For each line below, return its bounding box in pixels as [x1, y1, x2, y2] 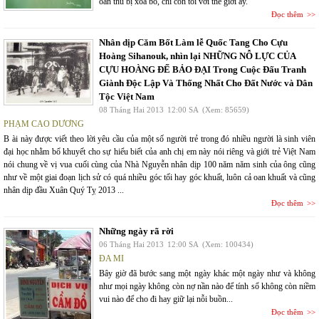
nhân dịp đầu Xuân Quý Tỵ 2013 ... [4, 185, 124, 195]
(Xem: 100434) [202, 240, 253, 249]
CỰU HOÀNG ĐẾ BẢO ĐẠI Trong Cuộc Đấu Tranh [99, 64, 306, 75]
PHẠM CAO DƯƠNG [4, 119, 84, 129]
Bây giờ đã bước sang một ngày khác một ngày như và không [99, 268, 315, 278]
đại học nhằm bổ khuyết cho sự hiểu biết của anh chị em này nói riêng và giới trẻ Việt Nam [4, 147, 315, 157]
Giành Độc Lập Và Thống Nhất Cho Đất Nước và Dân [99, 78, 313, 88]
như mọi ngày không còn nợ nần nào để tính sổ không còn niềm [99, 281, 315, 291]
